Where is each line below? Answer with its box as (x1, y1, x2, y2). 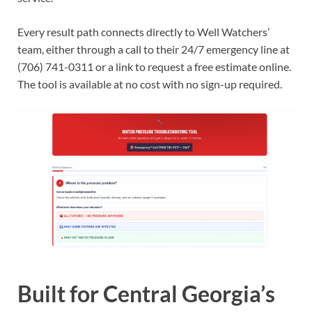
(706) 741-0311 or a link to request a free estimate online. (17, 60, 291, 74)
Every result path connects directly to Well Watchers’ (17, 25, 270, 39)
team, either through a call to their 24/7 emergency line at (17, 42, 290, 56)
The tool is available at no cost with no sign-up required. (17, 77, 282, 91)
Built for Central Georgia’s (17, 280, 275, 308)
